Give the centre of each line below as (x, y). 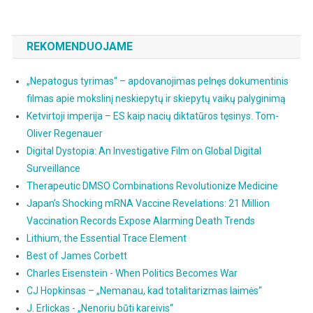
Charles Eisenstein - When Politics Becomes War (132, 274)
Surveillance (53, 169)
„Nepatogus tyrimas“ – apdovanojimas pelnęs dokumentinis (157, 81)
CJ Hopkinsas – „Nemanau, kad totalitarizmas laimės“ (144, 291)
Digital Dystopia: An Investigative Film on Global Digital (144, 151)
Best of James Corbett (77, 256)
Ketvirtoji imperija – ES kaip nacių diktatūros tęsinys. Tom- (152, 116)
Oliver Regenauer (64, 134)
